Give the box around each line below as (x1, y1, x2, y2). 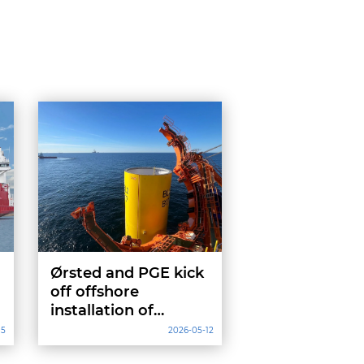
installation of (50, 301, 154, 319)
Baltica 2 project (50, 320, 172, 338)
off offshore (50, 283, 139, 301)
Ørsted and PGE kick (50, 264, 204, 282)
